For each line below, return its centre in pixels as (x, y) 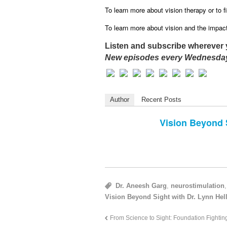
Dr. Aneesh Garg (141, 186)
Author (120, 100)
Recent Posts (161, 100)
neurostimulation (198, 186)
